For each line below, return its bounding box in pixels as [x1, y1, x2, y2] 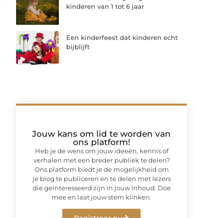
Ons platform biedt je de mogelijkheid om [34, 165, 169, 173]
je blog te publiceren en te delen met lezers [32, 174, 171, 182]
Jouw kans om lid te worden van [32, 128, 171, 139]
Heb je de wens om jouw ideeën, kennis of [35, 146, 168, 155]
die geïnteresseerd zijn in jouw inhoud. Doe [32, 183, 171, 192]
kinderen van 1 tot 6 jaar [66, 2, 145, 11]
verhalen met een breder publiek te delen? [33, 156, 170, 164]
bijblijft [66, 42, 90, 51]
